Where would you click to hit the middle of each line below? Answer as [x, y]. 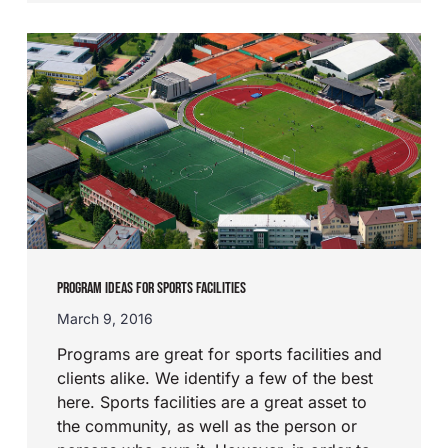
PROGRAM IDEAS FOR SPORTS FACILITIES [152, 288]
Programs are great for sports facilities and [220, 353]
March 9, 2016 [105, 318]
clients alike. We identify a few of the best [215, 377]
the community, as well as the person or [207, 425]
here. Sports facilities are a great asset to [212, 401]
